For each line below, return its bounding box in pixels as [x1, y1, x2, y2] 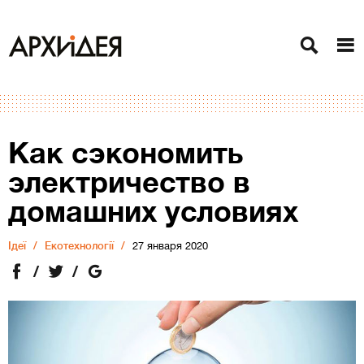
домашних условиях [8, 195, 298, 228]
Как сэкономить [8, 136, 243, 170]
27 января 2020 [132, 240, 208, 252]
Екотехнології [45, 240, 114, 252]
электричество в [8, 166, 250, 199]
